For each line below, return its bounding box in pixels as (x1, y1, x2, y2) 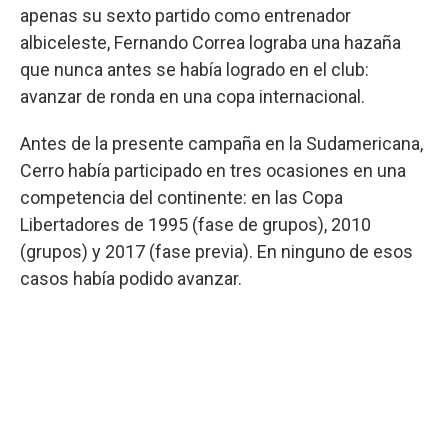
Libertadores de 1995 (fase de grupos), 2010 (20, 213, 371, 235)
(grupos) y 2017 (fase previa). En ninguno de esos (20, 240, 413, 262)
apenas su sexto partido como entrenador (20, 4, 351, 26)
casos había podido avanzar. (20, 267, 242, 289)
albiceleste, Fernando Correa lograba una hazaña (20, 31, 401, 53)
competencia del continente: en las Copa (20, 186, 343, 208)
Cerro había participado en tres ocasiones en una (20, 159, 406, 181)
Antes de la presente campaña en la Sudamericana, (20, 132, 423, 154)
